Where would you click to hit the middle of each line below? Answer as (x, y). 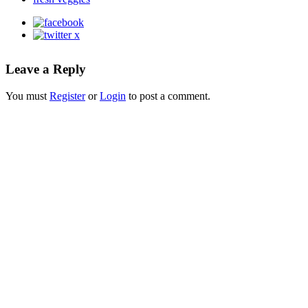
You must (27, 96)
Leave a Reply (46, 69)
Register (67, 96)
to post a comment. (168, 96)
